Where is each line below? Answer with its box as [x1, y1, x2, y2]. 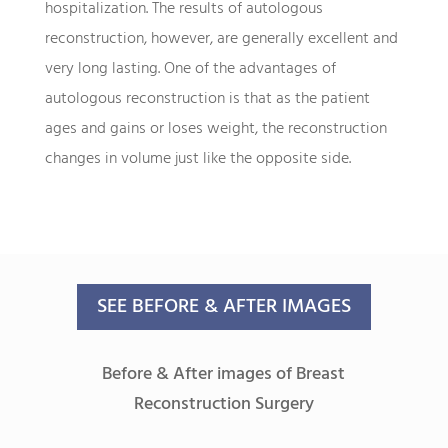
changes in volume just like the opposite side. [44, 145, 351, 172]
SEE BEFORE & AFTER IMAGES [96, 290, 351, 323]
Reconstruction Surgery [133, 389, 314, 419]
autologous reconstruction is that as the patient [44, 85, 370, 112]
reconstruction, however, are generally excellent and [44, 25, 398, 52]
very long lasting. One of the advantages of [44, 55, 336, 82]
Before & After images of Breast [102, 359, 346, 389]
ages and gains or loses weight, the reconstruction [44, 115, 387, 142]
